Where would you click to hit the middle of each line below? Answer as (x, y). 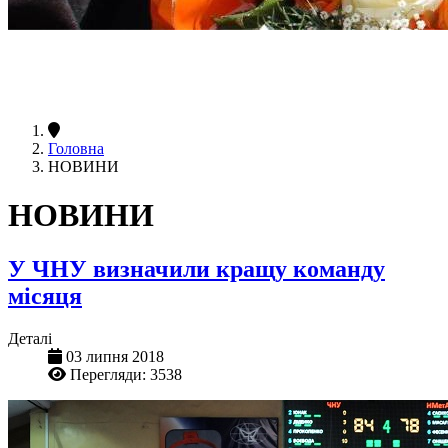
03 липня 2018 (115, 356)
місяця (45, 295)
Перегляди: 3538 (126, 374)
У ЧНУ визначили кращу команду (196, 268)
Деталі (30, 338)
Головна (76, 148)
